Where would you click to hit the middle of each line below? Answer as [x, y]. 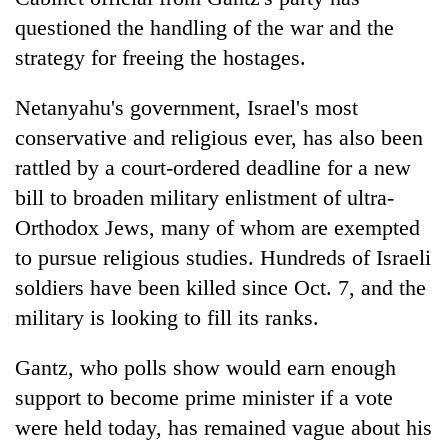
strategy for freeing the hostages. [160, 57]
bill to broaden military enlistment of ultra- [204, 197]
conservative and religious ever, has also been [219, 137]
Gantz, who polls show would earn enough [205, 367]
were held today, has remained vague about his [223, 427]
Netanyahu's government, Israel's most [186, 107]
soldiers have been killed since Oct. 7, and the [220, 287]
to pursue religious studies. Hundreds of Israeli [223, 257]
